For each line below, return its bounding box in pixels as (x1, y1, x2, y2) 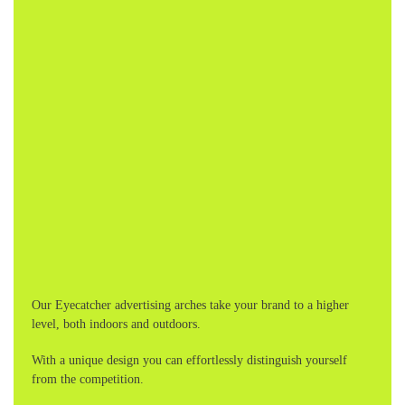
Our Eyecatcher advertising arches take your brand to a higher (32, 297, 349, 312)
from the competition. (32, 372, 144, 387)
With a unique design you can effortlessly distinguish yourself (32, 353, 347, 368)
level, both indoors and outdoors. (32, 316, 201, 331)
